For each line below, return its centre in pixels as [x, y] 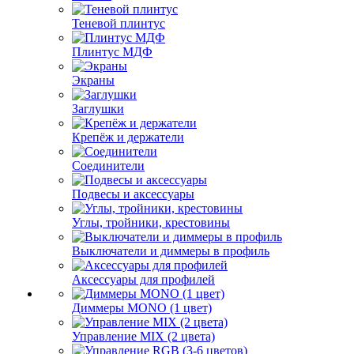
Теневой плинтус [119, 23]
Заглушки [98, 109]
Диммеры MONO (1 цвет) [142, 308]
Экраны [93, 80]
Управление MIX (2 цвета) [143, 336]
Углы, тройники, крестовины [151, 222]
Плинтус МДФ [112, 52]
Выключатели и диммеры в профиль [171, 251]
